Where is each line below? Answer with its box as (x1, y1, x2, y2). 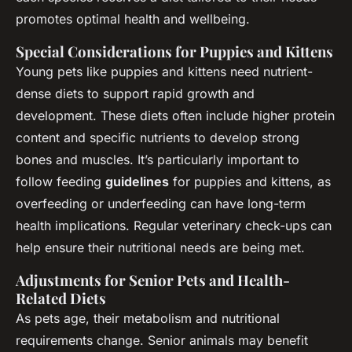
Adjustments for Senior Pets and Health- (16, 269, 290, 290)
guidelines (105, 173, 169, 189)
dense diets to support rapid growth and (16, 85, 255, 101)
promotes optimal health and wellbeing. (16, 10, 250, 27)
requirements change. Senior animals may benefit (16, 332, 308, 348)
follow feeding (16, 173, 105, 189)
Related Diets (16, 288, 106, 308)
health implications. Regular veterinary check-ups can (16, 217, 332, 233)
